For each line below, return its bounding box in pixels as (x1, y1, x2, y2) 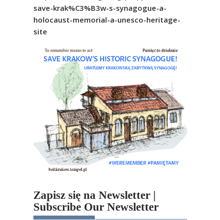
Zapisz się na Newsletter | (33, 189, 156, 201)
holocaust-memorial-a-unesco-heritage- (33, 14, 180, 25)
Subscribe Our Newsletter (33, 200, 159, 213)
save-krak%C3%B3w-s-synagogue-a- (33, 2, 166, 13)
